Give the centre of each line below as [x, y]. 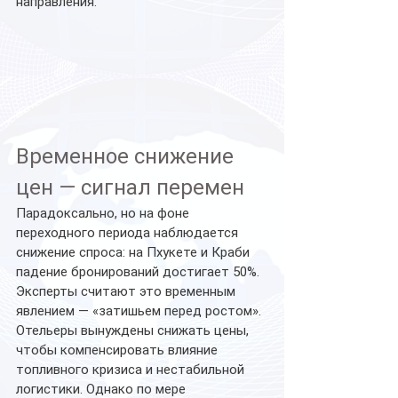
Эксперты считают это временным [127, 292]
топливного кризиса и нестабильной [132, 370]
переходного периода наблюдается [129, 233]
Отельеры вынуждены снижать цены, [134, 331]
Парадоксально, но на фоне [104, 214]
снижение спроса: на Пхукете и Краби [135, 253]
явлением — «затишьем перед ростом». [140, 311]
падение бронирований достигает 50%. [139, 272]
